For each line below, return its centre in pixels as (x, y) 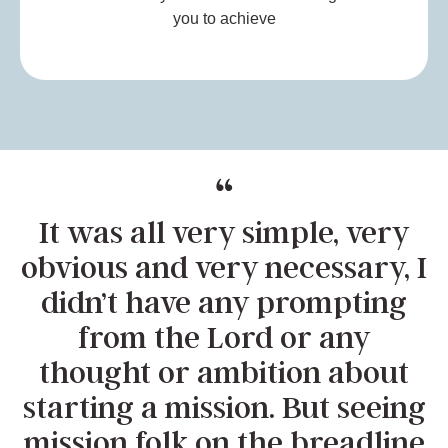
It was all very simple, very (224, 231)
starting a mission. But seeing (224, 406)
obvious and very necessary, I (224, 266)
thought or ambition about (224, 371)
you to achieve (224, 18)
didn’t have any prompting (224, 301)
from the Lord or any (224, 336)
